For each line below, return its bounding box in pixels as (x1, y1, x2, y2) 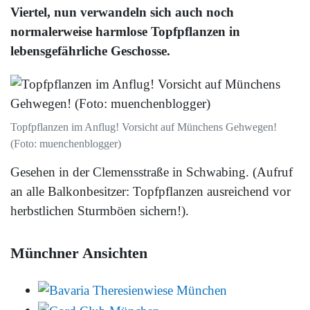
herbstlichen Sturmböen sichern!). (10, 203, 189, 219)
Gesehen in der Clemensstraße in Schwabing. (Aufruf (10, 165, 293, 180)
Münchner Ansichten (10, 244, 147, 262)
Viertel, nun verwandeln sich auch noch (10, 5, 234, 20)
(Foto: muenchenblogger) (10, 138, 121, 150)
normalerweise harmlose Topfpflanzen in (10, 24, 240, 39)
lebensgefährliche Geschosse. (10, 44, 170, 59)
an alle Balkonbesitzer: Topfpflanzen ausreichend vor (10, 184, 291, 199)
